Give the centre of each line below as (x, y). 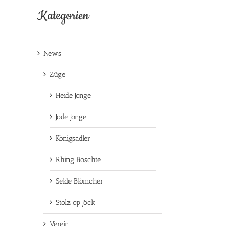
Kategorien (63, 16)
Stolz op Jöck (75, 202)
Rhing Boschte (78, 159)
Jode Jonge (71, 117)
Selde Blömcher (79, 181)
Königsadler (73, 138)
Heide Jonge (73, 95)
